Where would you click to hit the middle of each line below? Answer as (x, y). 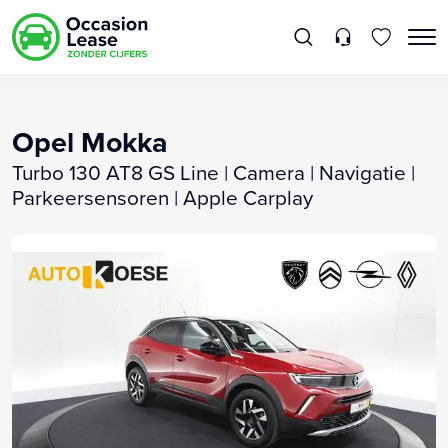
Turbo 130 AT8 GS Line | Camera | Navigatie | (213, 172)
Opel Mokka (90, 141)
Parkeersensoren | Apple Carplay (162, 197)
